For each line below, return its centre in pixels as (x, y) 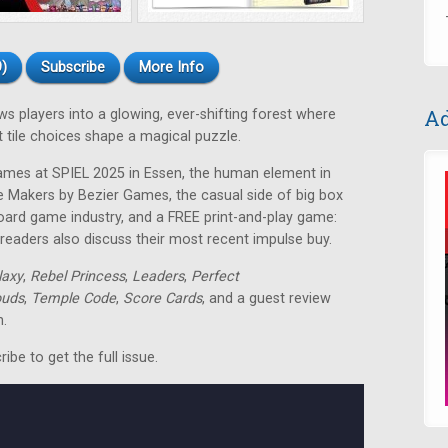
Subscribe (72, 67)
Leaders (158, 276)
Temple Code (73, 298)
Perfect (215, 276)
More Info (171, 67)
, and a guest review (266, 298)
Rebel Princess (77, 276)
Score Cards (162, 298)
